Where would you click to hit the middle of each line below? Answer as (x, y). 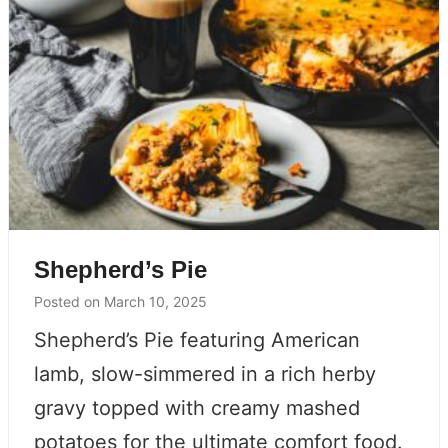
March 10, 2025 (155, 301)
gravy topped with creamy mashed (197, 407)
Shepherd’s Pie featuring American (197, 339)
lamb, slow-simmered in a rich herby (205, 373)
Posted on (69, 301)
